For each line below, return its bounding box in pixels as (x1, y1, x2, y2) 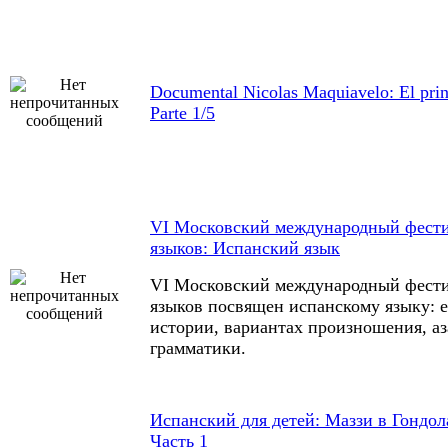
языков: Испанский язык (150, 238, 340, 258)
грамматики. (150, 338, 246, 358)
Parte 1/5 (150, 103, 215, 123)
